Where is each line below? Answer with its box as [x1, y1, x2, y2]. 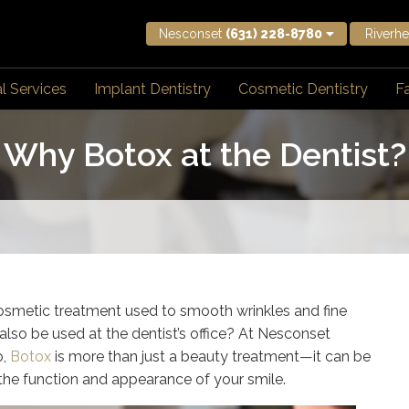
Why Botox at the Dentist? [3, 135, 406, 173]
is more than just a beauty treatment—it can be [51, 348, 371, 365]
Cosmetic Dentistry [237, 80, 368, 98]
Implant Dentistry [93, 80, 211, 98]
